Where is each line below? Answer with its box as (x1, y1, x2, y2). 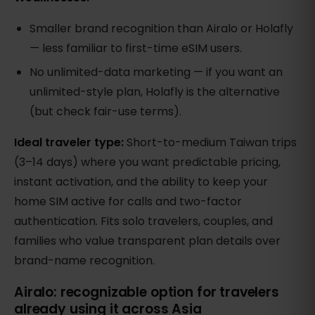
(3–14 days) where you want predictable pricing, (14, 153, 281, 170)
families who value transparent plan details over (14, 232, 281, 249)
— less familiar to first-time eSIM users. (30, 39, 243, 56)
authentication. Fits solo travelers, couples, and (14, 212, 273, 229)
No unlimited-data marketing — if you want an (30, 63, 283, 80)
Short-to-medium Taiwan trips (124, 134, 297, 150)
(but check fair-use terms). (30, 103, 182, 120)
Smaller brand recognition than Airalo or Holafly (30, 20, 294, 37)
